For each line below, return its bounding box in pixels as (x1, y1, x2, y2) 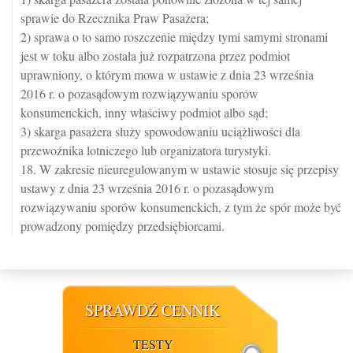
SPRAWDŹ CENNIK (85, 299, 220, 321)
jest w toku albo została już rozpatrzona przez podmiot (20, 47, 290, 64)
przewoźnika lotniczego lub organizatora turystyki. (20, 142, 271, 158)
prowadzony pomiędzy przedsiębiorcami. (20, 217, 225, 234)
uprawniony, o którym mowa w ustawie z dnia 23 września (20, 66, 314, 83)
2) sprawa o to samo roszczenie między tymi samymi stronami (20, 28, 328, 45)
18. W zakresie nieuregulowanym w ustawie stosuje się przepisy (20, 161, 339, 177)
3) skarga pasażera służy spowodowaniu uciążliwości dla (20, 123, 300, 139)
